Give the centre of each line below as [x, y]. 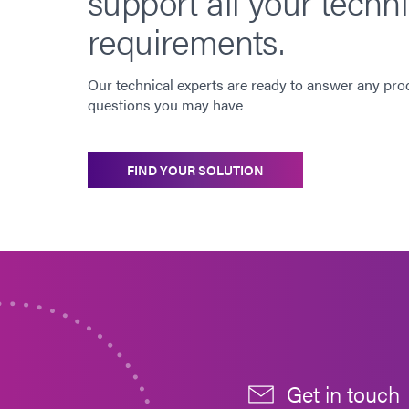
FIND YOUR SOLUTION [195, 169]
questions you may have [165, 104]
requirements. [186, 40]
